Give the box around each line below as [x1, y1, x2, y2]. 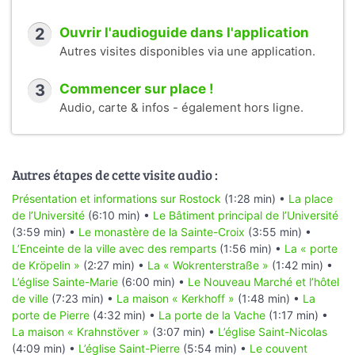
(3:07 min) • [149, 324, 218, 338]
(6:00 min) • [118, 274, 188, 288]
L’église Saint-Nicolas [218, 324, 327, 338]
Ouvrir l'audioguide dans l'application [59, 25, 309, 41]
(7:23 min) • [48, 291, 116, 305]
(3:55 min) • [245, 224, 311, 239]
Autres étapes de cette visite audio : [12, 166, 218, 185]
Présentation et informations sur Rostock [12, 191, 221, 205]
